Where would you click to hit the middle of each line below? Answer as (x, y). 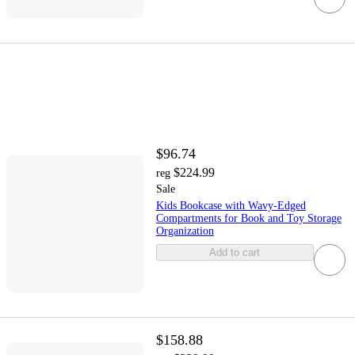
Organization (185, 231)
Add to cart (235, 252)
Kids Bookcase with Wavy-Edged (231, 205)
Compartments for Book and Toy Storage (248, 218)
